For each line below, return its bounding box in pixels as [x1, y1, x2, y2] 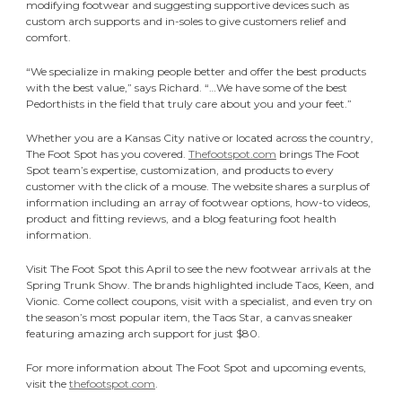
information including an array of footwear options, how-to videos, [25, 195, 371, 209]
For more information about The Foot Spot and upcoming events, [25, 360, 366, 374]
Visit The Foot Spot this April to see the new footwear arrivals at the [25, 261, 371, 275]
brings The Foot [275, 146, 360, 161]
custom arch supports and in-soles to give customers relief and [25, 13, 346, 28]
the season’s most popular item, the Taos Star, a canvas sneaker [25, 310, 353, 324]
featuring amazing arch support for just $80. [25, 326, 260, 340]
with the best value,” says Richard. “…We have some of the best [25, 80, 347, 94]
